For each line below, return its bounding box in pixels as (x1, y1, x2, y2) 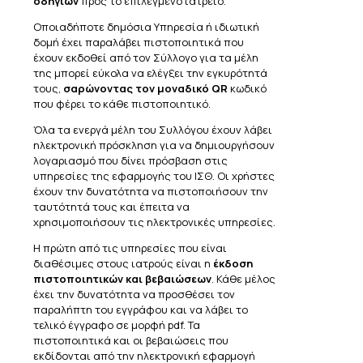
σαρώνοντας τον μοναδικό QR (63, 81, 228, 96)
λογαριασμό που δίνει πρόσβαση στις (33, 153, 228, 169)
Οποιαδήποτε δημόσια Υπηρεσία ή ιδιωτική (33, 19, 259, 35)
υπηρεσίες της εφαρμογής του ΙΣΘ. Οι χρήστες (33, 169, 275, 184)
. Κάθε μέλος (211, 271, 275, 287)
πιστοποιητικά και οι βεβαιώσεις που (33, 333, 228, 348)
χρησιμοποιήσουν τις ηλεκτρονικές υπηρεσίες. (33, 215, 275, 230)
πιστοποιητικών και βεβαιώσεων (33, 271, 211, 287)
